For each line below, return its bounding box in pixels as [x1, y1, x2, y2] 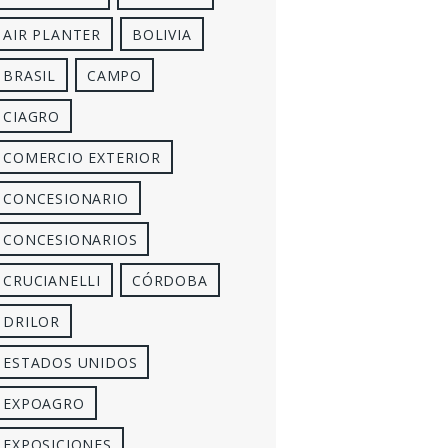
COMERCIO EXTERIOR [3, 147, 161, 167]
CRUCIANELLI [3, 270, 101, 290]
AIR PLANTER [3, 24, 101, 44]
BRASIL [3, 65, 56, 85]
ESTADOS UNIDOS [3, 352, 138, 372]
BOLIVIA [132, 24, 192, 44]
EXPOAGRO [3, 393, 85, 413]
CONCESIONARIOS [3, 229, 138, 249]
